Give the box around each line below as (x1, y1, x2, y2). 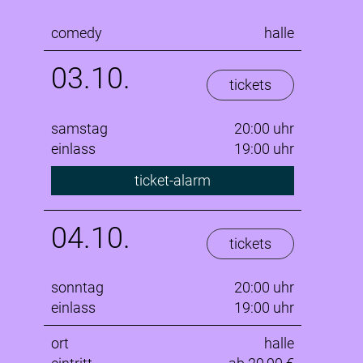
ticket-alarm (134, 171, 211, 189)
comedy (51, 24, 102, 42)
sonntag (51, 279, 104, 297)
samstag (51, 119, 108, 137)
